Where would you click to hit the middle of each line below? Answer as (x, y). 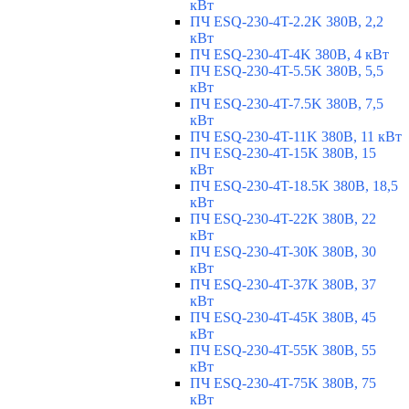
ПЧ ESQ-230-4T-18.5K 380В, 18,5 (294, 186)
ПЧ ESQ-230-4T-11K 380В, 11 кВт (296, 137)
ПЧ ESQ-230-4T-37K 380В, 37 (283, 285)
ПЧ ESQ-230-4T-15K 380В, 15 (283, 153)
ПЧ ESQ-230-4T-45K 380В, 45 (283, 318)
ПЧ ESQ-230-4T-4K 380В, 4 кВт (289, 55)
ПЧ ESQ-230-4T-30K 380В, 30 (283, 252)
